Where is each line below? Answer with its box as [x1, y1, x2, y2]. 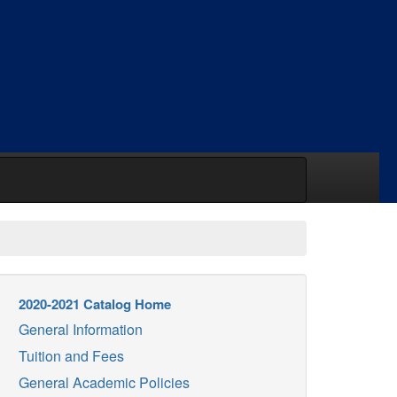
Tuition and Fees [19, 346, 124, 366]
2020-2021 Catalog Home [19, 294, 171, 314]
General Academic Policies [19, 372, 190, 393]
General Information [19, 319, 143, 339]
